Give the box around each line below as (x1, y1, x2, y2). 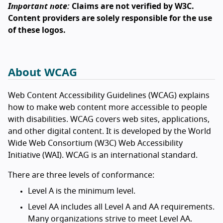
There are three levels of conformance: (8, 171, 154, 179)
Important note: (8, 2, 70, 10)
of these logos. (8, 26, 66, 34)
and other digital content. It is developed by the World (8, 127, 211, 135)
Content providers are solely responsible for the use (8, 14, 212, 22)
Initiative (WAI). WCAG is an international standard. (8, 151, 198, 159)
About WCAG (8, 67, 77, 78)
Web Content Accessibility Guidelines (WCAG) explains (8, 92, 210, 100)
